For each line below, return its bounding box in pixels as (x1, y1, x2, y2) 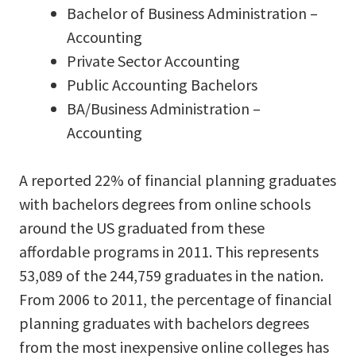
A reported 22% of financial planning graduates (19, 169, 336, 190)
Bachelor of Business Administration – (67, 2, 318, 23)
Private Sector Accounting (67, 50, 240, 71)
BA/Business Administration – (67, 98, 261, 118)
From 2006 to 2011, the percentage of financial (19, 288, 332, 309)
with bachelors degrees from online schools (19, 193, 311, 214)
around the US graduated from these (19, 217, 265, 238)
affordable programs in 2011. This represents (19, 241, 319, 261)
